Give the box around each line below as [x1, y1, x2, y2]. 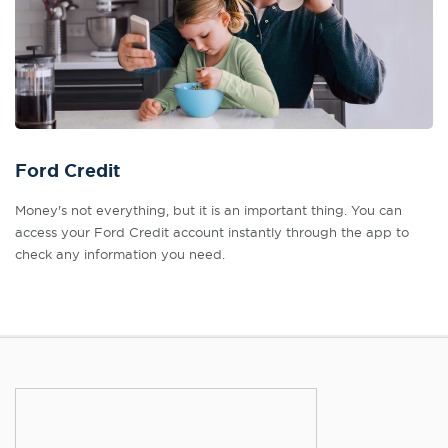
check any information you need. [15, 246, 225, 262]
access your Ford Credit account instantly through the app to [15, 224, 409, 240]
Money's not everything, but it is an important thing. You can [15, 202, 402, 218]
